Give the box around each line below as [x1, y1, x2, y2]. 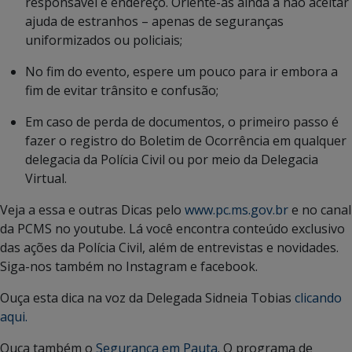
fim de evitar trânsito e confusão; [25, 82, 218, 100]
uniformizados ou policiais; [25, 31, 182, 49]
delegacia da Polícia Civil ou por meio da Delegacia [25, 151, 318, 169]
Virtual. [25, 170, 67, 188]
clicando [295, 289, 342, 307]
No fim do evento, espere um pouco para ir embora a [25, 63, 338, 81]
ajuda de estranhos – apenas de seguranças [25, 13, 284, 31]
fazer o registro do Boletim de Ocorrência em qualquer [25, 132, 346, 150]
